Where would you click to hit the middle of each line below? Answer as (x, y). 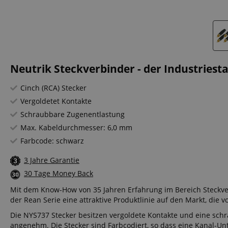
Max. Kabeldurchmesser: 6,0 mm (76, 127)
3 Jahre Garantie (52, 160)
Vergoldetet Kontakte (56, 101)
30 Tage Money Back (59, 174)
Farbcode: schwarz (52, 141)
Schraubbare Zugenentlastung (73, 114)
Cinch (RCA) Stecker (53, 88)
